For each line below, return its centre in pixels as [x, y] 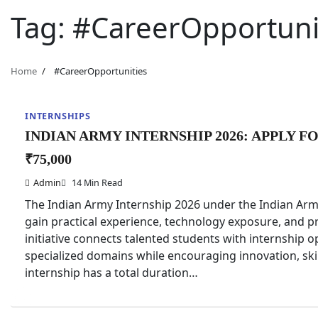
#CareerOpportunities [100, 71]
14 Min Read [96, 182]
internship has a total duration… [111, 273]
